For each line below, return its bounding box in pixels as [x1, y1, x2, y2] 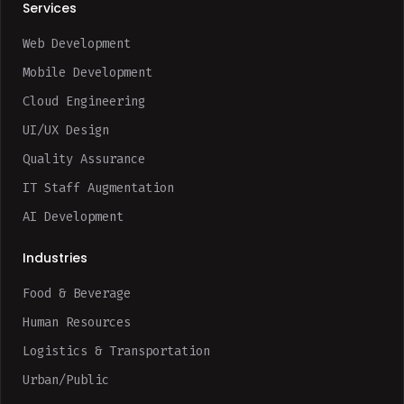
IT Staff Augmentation [23, 179, 174, 197]
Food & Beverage [23, 285, 131, 303]
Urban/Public [23, 372, 109, 390]
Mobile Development [23, 64, 152, 82]
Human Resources [23, 314, 131, 332]
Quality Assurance [23, 151, 145, 169]
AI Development [23, 208, 124, 226]
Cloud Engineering [23, 93, 145, 111]
